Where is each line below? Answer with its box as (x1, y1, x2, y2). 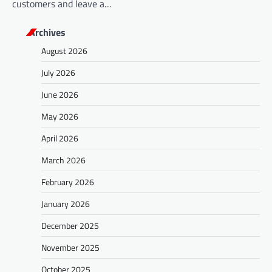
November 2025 (41, 241, 100, 254)
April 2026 (41, 132, 78, 145)
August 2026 (41, 44, 87, 58)
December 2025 (41, 219, 99, 233)
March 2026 (41, 154, 86, 167)
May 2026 (41, 110, 78, 123)
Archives (29, 25, 66, 40)
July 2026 (41, 66, 75, 80)
